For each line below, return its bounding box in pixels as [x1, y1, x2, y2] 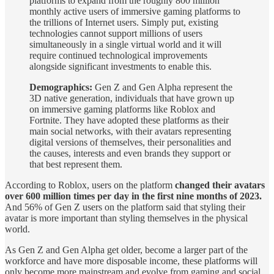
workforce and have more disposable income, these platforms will [5, 256, 257, 267]
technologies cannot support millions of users [29, 28, 202, 39]
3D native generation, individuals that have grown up [29, 93, 234, 104]
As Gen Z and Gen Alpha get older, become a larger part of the [5, 245, 248, 256]
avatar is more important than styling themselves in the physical [5, 213, 248, 224]
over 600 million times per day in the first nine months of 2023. [5, 191, 262, 202]
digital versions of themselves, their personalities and [29, 137, 231, 148]
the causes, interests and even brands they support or [29, 148, 231, 159]
